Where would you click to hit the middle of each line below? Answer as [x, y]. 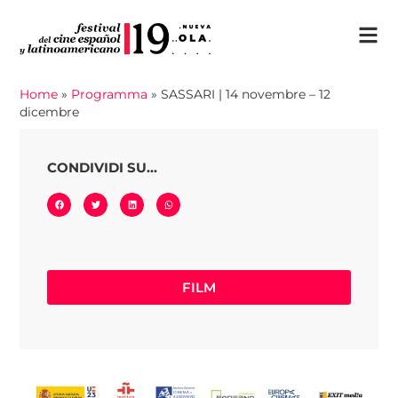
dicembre [50, 111]
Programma [110, 94]
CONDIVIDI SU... [103, 168]
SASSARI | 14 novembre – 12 [246, 94]
